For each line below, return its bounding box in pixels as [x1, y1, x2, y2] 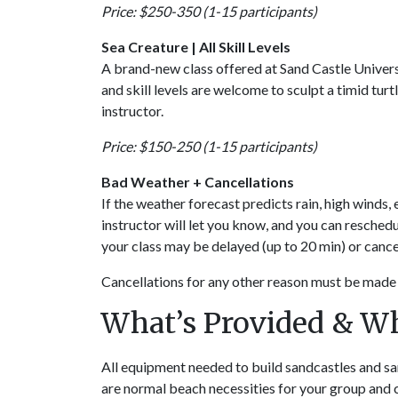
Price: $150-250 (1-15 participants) [101, 138, 317, 155]
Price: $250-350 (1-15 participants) [101, 3, 317, 20]
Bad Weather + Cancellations [101, 173, 294, 190]
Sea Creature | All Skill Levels [101, 38, 291, 55]
